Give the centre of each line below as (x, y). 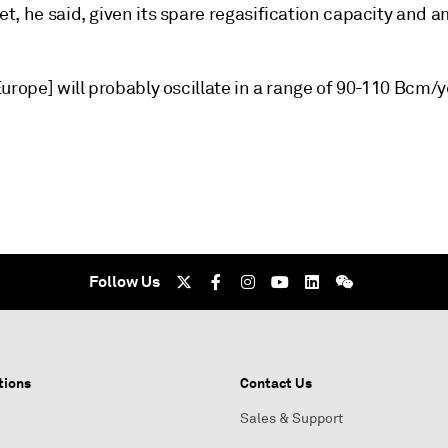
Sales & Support (291, 418)
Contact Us (276, 383)
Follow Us (124, 281)
